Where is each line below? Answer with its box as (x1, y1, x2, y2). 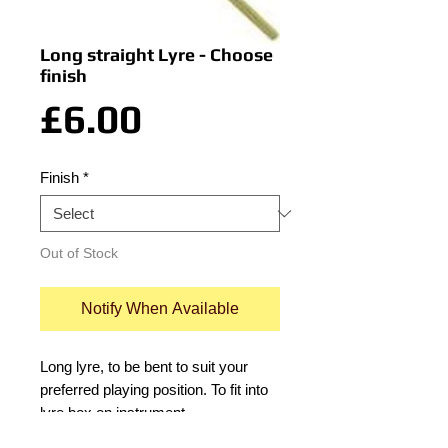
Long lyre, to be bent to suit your (40, 358, 248, 375)
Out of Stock (40, 245, 118, 261)
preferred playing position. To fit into (40, 381, 268, 398)
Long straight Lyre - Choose (40, 44, 273, 65)
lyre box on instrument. (40, 404, 189, 421)
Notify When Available (81, 300, 239, 317)
